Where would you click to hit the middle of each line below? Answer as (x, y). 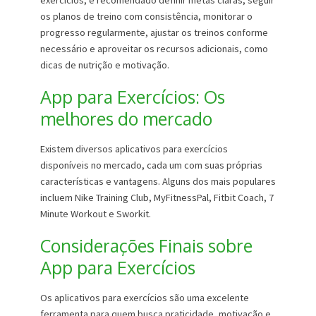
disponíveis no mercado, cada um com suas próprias (151, 165)
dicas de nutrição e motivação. (104, 65)
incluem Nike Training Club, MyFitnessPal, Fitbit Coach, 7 (157, 198)
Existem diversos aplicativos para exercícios (134, 149)
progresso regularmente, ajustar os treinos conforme (154, 33)
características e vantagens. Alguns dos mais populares (158, 182)
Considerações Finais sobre (146, 246)
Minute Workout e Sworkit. (95, 214)
